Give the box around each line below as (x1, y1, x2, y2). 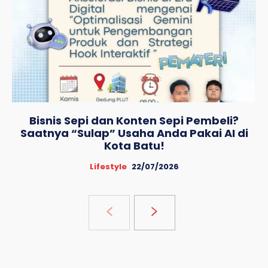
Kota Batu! (103, 138, 165, 154)
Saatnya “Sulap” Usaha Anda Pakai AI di (20, 126, 248, 141)
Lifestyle (89, 161, 127, 173)
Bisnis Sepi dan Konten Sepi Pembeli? (29, 113, 239, 129)
